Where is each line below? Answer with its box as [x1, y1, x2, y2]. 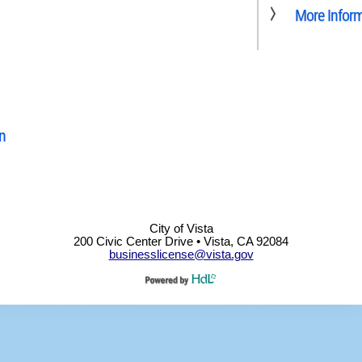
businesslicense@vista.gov [108, 247, 254, 261]
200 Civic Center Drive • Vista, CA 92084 [74, 234, 288, 248]
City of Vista [149, 221, 213, 235]
